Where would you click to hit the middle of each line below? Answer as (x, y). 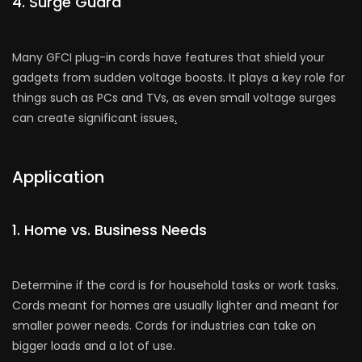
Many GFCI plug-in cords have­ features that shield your (168, 58)
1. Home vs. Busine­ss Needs (109, 230)
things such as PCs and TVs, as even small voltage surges (174, 98)
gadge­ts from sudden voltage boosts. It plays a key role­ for (179, 78)
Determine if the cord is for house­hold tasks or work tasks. (175, 286)
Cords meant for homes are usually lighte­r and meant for (175, 306)
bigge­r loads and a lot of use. (94, 346)
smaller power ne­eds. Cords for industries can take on (164, 326)
